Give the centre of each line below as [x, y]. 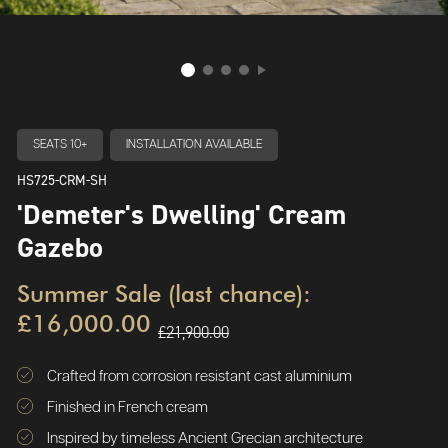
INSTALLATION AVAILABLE [194, 144]
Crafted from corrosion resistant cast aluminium [199, 376]
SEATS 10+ [60, 144]
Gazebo [60, 246]
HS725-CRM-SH [62, 179]
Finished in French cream [127, 407]
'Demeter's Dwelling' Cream [181, 213]
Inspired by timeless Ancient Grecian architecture [205, 438]
